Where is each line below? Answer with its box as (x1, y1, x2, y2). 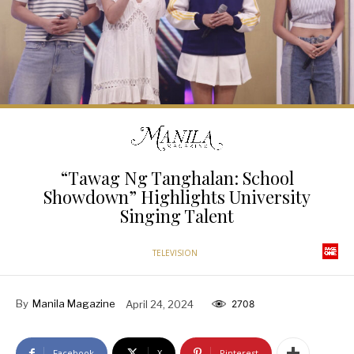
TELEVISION (153, 247, 198, 259)
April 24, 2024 (126, 297, 194, 311)
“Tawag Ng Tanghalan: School (60, 166, 294, 190)
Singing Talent (120, 204, 234, 228)
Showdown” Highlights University (43, 185, 311, 209)
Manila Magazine (32, 297, 115, 311)
